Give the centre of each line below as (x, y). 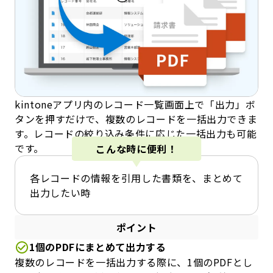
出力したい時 (60, 192)
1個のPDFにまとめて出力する (98, 247)
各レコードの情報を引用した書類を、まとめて (136, 178)
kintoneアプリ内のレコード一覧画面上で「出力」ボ (135, 104)
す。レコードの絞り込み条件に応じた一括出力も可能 (136, 133)
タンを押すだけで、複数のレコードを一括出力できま (136, 119)
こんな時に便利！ (136, 148)
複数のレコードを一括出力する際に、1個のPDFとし (134, 262)
